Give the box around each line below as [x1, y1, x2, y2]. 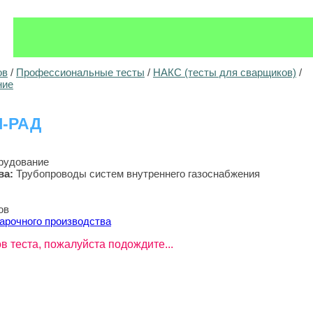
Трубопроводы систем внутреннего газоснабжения [16, 167, 260, 180]
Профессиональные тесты [16, 66, 145, 78]
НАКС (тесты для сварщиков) [153, 66, 296, 78]
